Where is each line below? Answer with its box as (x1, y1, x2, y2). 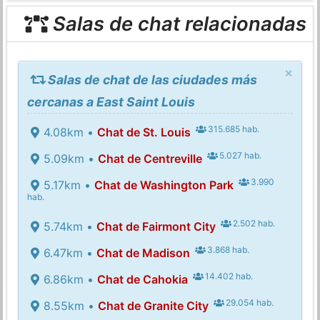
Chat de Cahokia (96, 271, 188, 286)
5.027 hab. (217, 149, 262, 161)
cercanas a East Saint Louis (27, 94, 196, 109)
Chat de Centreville (97, 151, 202, 166)
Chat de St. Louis (96, 124, 191, 139)
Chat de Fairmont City (96, 219, 216, 234)
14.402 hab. (203, 270, 254, 281)
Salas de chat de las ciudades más (44, 71, 257, 87)
